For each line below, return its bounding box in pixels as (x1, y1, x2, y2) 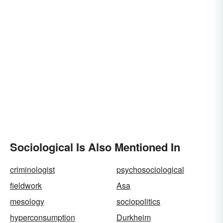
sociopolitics (116, 196, 160, 207)
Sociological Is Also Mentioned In (10, 139, 180, 155)
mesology (10, 196, 44, 207)
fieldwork (10, 180, 42, 191)
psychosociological (116, 164, 184, 175)
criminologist (10, 164, 55, 175)
